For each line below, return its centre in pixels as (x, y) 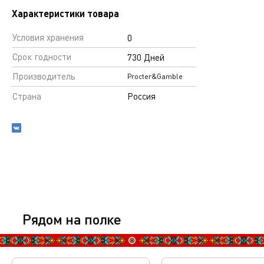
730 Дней (146, 57)
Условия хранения (48, 37)
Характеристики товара (65, 13)
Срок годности (42, 57)
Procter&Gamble (155, 76)
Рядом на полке (72, 219)
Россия (141, 96)
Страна (27, 96)
